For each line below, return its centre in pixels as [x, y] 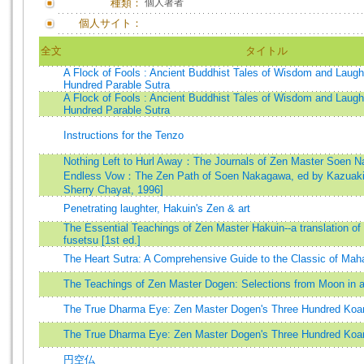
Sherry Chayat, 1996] [113, 190]
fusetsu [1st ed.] [102, 240]
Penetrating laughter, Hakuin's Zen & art [157, 208]
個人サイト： [110, 23]
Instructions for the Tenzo [123, 135]
